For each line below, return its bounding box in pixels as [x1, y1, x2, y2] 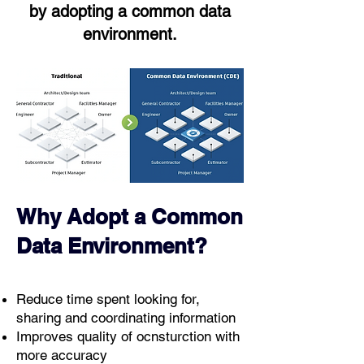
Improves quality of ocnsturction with [16, 328, 240, 344]
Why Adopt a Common [16, 204, 243, 229]
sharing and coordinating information [16, 310, 236, 326]
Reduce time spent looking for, [16, 291, 200, 307]
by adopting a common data [29, 2, 231, 21]
